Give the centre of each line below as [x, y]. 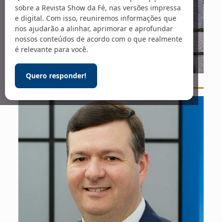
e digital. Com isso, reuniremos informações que [96, 18]
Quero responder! [56, 76]
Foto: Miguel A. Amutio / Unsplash [111, 80]
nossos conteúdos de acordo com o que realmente [99, 39]
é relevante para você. [52, 50]
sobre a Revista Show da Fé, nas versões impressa [98, 8]
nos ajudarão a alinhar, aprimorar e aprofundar [94, 29]
